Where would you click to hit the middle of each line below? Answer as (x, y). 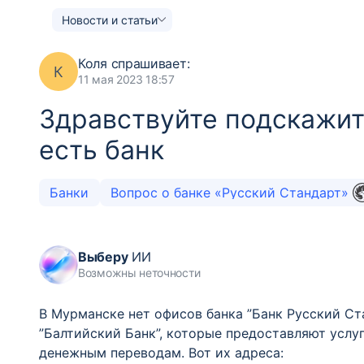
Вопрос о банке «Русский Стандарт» (231, 193)
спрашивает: (148, 63)
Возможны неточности (139, 273)
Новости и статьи (110, 19)
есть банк (102, 150)
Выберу (103, 257)
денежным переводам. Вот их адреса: (161, 353)
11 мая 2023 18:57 (126, 79)
